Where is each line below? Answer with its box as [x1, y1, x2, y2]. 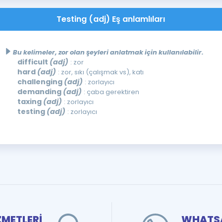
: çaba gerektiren [83, 87, 139, 97]
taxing [17, 96, 43, 107]
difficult [17, 56, 50, 67]
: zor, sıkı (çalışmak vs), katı [57, 67, 144, 77]
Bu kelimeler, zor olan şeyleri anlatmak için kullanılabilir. [12, 47, 204, 57]
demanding [17, 86, 63, 97]
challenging [17, 76, 64, 87]
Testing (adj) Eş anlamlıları [56, 13, 166, 25]
